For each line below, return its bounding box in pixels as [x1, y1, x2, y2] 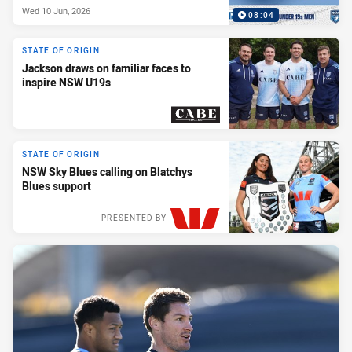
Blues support [22, 178, 91, 194]
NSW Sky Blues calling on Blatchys [22, 164, 192, 180]
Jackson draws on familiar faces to [22, 60, 191, 76]
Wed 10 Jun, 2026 [22, 4, 90, 16]
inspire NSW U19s [22, 75, 111, 90]
